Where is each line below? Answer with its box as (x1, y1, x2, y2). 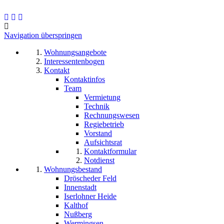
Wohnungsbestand (44, 165, 102, 173)
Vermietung (84, 93, 120, 101)
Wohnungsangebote (44, 48, 106, 56)
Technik (84, 102, 109, 110)
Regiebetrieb (84, 120, 124, 128)
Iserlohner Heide (64, 192, 116, 200)
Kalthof (64, 201, 88, 209)
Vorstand (84, 129, 112, 137)
